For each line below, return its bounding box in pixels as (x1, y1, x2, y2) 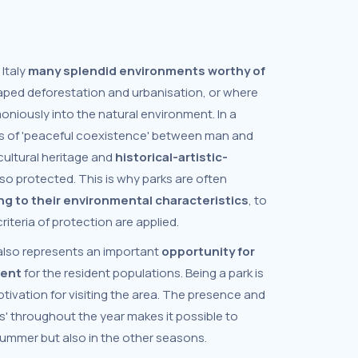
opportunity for (161, 243, 255, 260)
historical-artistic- (115, 149, 228, 165)
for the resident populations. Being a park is (22, 265, 264, 281)
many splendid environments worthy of (28, 62, 265, 79)
